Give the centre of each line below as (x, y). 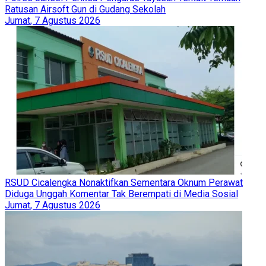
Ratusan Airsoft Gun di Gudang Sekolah (85, 9)
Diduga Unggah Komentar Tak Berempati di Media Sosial (121, 194)
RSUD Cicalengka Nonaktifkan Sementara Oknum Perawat (124, 182)
